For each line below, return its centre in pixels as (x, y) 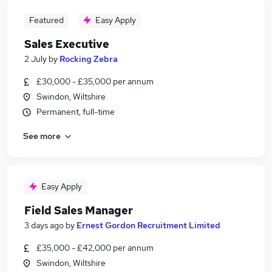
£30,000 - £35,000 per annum (95, 81)
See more (42, 136)
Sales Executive (67, 44)
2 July (36, 59)
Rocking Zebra (89, 59)
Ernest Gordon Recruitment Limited (148, 225)
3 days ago (44, 225)
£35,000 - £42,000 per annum (95, 248)
